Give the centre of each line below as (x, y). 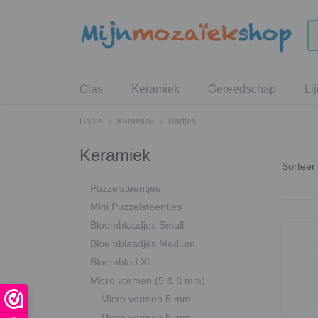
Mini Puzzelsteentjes (136, 207)
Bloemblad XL (121, 262)
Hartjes (182, 121)
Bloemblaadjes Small (137, 225)
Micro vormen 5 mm (146, 299)
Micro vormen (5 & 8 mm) (148, 280)
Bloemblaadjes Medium (143, 243)
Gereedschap (242, 89)
